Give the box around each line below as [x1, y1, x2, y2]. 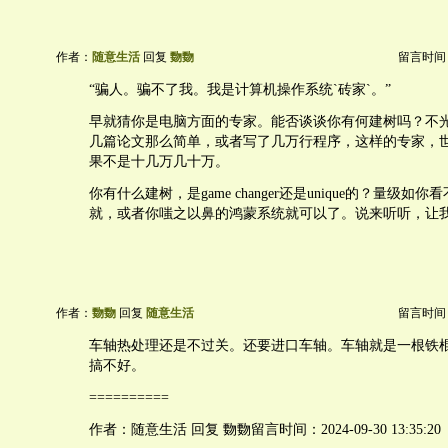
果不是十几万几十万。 [89, 154, 229, 169]
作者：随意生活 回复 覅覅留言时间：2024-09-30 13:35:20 [89, 422, 441, 437]
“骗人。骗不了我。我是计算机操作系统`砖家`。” [89, 82, 391, 97]
